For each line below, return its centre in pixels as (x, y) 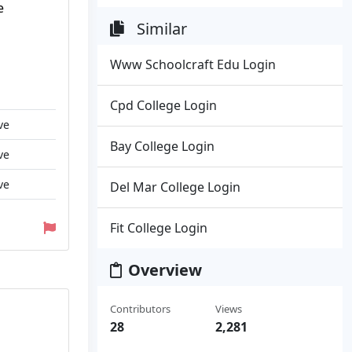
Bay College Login (162, 146)
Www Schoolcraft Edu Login (193, 64)
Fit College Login (159, 228)
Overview (165, 270)
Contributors (140, 309)
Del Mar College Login (175, 187)
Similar (162, 29)
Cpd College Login (163, 105)
